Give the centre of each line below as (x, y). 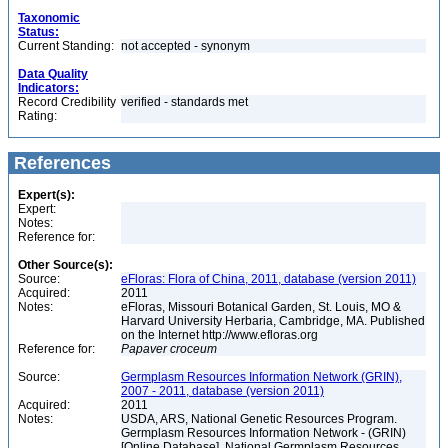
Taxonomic (49, 18)
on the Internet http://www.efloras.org (221, 335)
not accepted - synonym (187, 46)
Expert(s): (46, 195)
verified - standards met (184, 102)
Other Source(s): (65, 265)
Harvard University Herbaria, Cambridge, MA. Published (273, 321)
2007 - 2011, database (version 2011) (222, 391)
